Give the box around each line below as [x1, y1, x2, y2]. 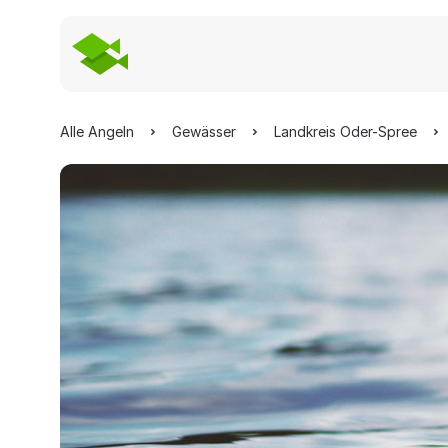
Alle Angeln [60, 123, 134, 140]
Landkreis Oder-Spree [274, 123, 417, 140]
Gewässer [172, 123, 236, 140]
